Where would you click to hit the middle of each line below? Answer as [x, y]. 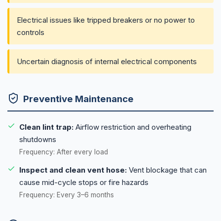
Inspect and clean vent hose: [73, 170]
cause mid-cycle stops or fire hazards [84, 182]
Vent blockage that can [167, 170]
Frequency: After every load [64, 152]
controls [31, 33]
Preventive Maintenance [78, 99]
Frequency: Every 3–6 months [67, 195]
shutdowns [38, 139]
